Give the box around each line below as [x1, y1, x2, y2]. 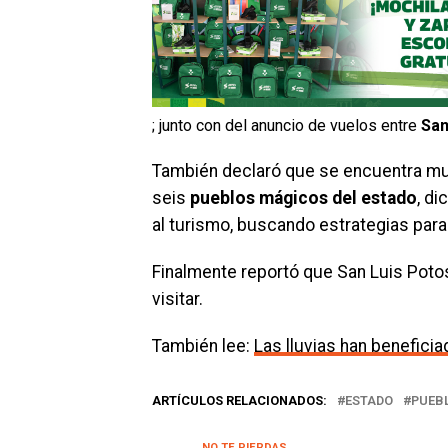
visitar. [152, 289, 203, 310]
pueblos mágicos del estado [190, 188, 417, 209]
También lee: [152, 336, 254, 357]
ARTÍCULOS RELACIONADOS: [152, 393, 327, 409]
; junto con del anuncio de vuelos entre [152, 116, 421, 136]
